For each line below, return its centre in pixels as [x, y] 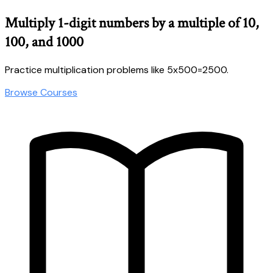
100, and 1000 [44, 41]
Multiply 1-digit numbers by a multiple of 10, [132, 23]
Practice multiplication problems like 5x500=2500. [117, 69]
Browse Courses [41, 92]
